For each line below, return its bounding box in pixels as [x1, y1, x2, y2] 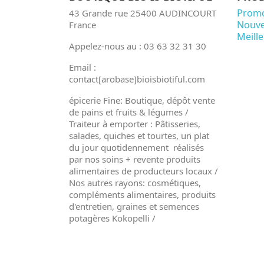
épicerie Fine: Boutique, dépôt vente [69, 94, 215, 106]
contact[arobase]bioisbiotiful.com [69, 72, 205, 85]
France [69, 18, 96, 31]
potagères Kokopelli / [69, 212, 158, 224]
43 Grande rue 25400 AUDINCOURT [69, 6, 216, 19]
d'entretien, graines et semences [69, 200, 199, 212]
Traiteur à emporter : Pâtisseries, [69, 117, 200, 130]
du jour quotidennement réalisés [69, 141, 204, 153]
